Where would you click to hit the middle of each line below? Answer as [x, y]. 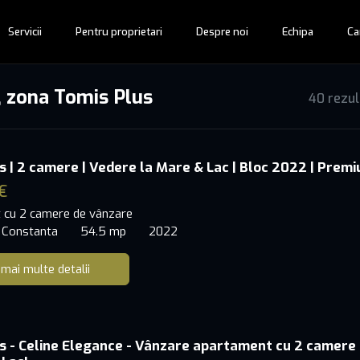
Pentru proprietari [119, 32]
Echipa [298, 32]
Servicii [25, 32]
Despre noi [222, 32]
